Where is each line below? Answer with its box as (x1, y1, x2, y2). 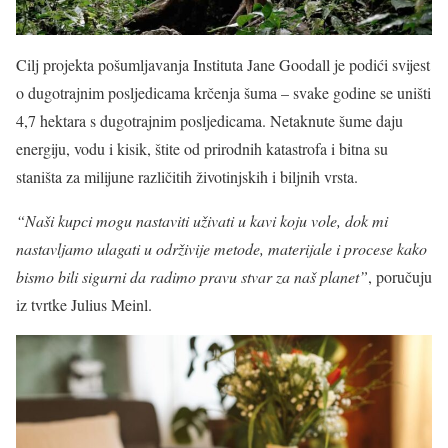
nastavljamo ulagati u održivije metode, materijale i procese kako (16, 237, 427, 259)
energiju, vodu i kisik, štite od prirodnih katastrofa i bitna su (16, 137, 388, 159)
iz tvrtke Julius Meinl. (16, 293, 152, 315)
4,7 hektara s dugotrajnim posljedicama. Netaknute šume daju (16, 109, 403, 131)
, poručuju (368, 265, 432, 287)
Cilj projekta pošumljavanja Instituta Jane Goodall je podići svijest (16, 53, 430, 75)
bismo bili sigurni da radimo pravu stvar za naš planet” (16, 265, 368, 287)
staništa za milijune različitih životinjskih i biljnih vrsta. (16, 165, 358, 187)
